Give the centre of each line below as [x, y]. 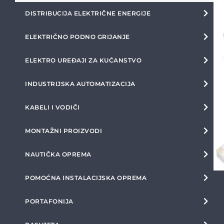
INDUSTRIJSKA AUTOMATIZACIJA [80, 84]
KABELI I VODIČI [52, 107]
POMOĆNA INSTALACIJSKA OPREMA [86, 178]
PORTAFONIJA [49, 201]
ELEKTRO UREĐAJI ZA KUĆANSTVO [83, 60]
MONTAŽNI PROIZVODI [63, 131]
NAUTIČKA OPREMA [58, 154]
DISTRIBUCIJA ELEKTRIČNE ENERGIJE [88, 13]
